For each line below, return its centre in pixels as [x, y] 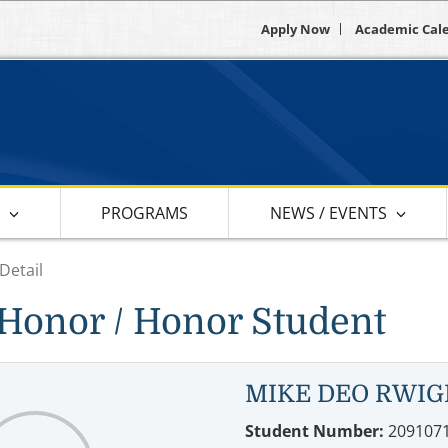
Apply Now [295, 29]
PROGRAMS [145, 212]
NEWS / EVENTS [328, 212]
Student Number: [315, 430]
